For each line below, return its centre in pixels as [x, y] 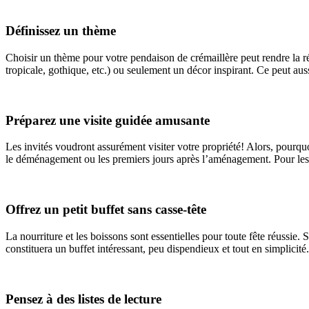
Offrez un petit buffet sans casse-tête [106, 210]
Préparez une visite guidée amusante [108, 120]
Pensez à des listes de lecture [83, 299]
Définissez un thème [61, 31]
